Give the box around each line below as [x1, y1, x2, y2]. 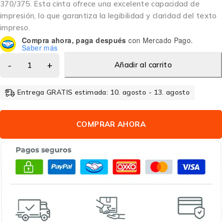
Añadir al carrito [114, 59, 172, 69]
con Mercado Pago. [126, 35, 193, 45]
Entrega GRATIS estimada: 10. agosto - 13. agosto [17, 87, 190, 97]
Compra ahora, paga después [22, 35, 126, 45]
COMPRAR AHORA [76, 119, 146, 129]
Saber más [22, 42, 58, 53]
